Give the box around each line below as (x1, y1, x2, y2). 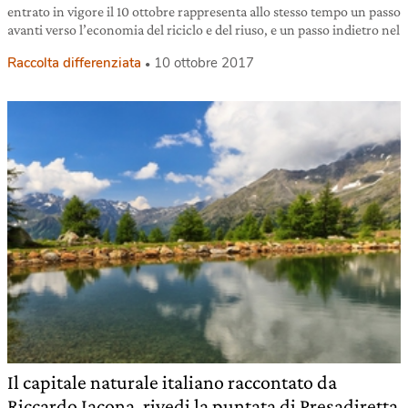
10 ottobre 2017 (154, 53, 254, 72)
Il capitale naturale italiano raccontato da (7, 370, 337, 393)
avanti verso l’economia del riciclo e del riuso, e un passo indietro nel (7, 21, 400, 37)
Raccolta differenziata (7, 53, 141, 72)
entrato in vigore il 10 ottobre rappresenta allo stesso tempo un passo (7, 3, 401, 19)
